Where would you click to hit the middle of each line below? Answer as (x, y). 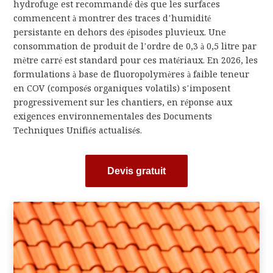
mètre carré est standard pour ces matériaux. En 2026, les (136, 61)
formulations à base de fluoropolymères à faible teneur (132, 75)
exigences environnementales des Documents (113, 117)
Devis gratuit (136, 171)
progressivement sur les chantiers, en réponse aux (123, 103)
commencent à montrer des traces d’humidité (112, 19)
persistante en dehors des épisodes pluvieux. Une (120, 33)
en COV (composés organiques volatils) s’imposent (122, 89)
